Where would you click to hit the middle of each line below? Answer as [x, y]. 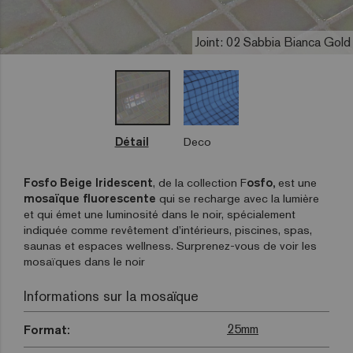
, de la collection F [200, 183]
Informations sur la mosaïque [111, 296]
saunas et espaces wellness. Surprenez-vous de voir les [170, 246]
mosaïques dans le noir [84, 262]
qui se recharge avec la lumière [238, 199]
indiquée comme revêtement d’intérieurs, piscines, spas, [168, 230]
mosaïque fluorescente [90, 199]
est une [296, 183]
